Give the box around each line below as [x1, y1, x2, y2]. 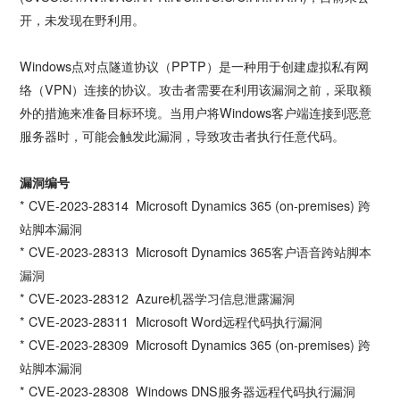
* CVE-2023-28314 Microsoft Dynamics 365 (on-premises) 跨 [20, 196, 371, 214]
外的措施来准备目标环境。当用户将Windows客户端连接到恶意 [20, 103, 372, 121]
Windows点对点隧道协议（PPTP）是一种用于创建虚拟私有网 [20, 56, 370, 75]
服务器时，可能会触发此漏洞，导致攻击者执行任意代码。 [20, 126, 346, 145]
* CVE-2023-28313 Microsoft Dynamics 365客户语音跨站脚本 [20, 242, 372, 261]
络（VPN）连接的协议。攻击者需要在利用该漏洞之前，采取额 [20, 79, 372, 98]
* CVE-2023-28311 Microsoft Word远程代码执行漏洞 [20, 312, 323, 330]
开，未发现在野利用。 [20, 10, 146, 29]
